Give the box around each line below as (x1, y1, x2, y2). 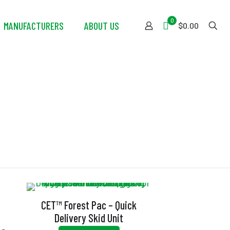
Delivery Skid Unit (54, 211, 124, 224)
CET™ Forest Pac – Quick (41, 198, 137, 212)
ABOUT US (84, 20, 119, 32)
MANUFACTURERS (4, 20, 64, 32)
